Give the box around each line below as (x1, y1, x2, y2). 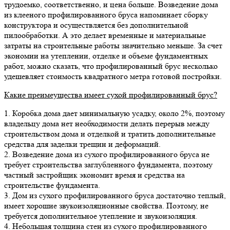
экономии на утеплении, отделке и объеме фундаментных (4, 51, 208, 61)
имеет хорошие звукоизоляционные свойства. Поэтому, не (4, 201, 208, 211)
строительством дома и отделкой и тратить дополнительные (4, 129, 216, 139)
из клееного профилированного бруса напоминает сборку (4, 10, 208, 20)
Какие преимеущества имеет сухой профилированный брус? (4, 90, 217, 100)
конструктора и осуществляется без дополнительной (4, 20, 188, 30)
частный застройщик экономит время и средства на (4, 170, 185, 180)
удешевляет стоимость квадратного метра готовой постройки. (4, 71, 222, 82)
